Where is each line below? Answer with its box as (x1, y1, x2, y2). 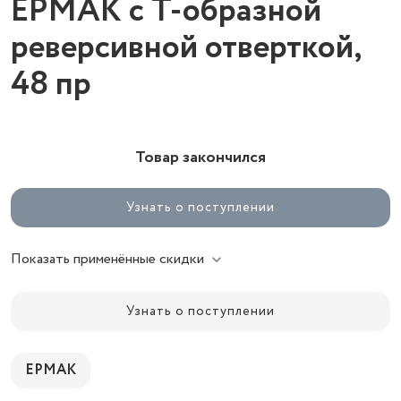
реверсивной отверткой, (11, 24, 361, 72)
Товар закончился (135, 146, 266, 169)
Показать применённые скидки (11, 249, 204, 269)
